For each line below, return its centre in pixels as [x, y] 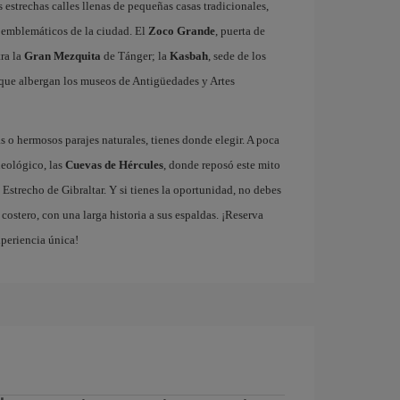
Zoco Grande [181, 31]
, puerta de [240, 31]
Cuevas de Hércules [114, 165]
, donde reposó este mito [221, 165]
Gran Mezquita [62, 56]
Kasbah [188, 56]
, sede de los [237, 56]
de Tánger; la [135, 56]
